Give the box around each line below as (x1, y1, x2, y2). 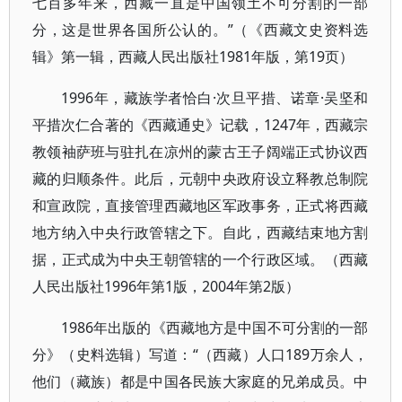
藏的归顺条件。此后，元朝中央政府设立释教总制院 (32, 169, 369, 188)
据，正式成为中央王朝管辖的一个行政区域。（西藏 (32, 249, 369, 269)
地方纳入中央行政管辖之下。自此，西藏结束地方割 (32, 223, 369, 242)
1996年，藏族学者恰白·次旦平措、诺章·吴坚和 (61, 88, 369, 108)
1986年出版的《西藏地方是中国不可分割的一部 (61, 318, 369, 337)
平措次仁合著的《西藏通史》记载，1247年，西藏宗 (32, 115, 369, 135)
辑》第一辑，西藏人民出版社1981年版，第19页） (32, 47, 354, 66)
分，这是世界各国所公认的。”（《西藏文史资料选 (32, 20, 369, 39)
